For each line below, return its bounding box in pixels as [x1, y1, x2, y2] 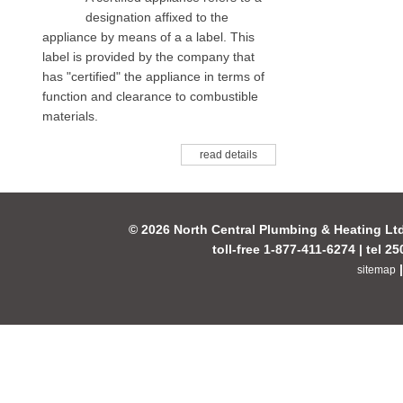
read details [200, 148, 257, 161]
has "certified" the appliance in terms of [42, 69, 264, 84]
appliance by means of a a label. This [42, 30, 255, 44]
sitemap [357, 264, 396, 276]
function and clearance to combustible [42, 89, 258, 103]
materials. [42, 109, 102, 123]
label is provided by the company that [42, 49, 255, 64]
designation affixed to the [85, 10, 228, 24]
